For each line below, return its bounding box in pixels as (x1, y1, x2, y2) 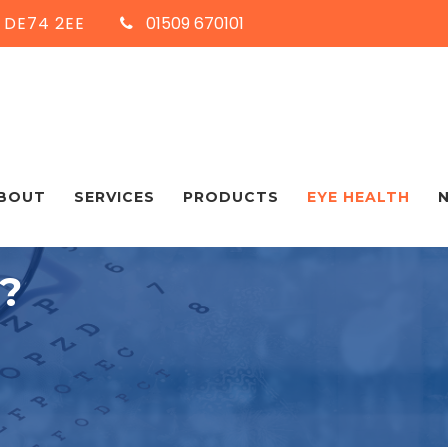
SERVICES (74, 188, 155, 206)
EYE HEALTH (307, 188, 410, 206)
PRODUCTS (183, 188, 279, 206)
